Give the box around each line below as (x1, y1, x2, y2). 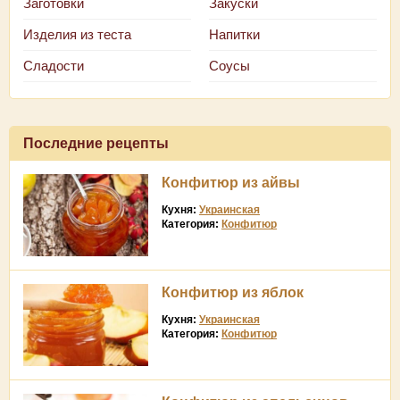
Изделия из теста (23, 26, 131, 42)
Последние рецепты (23, 135, 169, 151)
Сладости (23, 57, 84, 73)
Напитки (209, 26, 260, 42)
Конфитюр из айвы (162, 174, 300, 190)
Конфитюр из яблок (162, 284, 304, 300)
